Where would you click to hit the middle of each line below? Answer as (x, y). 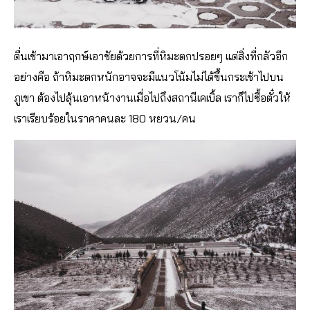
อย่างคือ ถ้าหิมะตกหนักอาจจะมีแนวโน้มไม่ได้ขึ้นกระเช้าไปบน (149, 77)
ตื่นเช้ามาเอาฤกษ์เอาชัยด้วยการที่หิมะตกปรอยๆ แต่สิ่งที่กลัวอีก (151, 56)
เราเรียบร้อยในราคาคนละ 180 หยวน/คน (105, 119)
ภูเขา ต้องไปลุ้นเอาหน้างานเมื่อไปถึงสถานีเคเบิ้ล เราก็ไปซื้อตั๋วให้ (152, 98)
